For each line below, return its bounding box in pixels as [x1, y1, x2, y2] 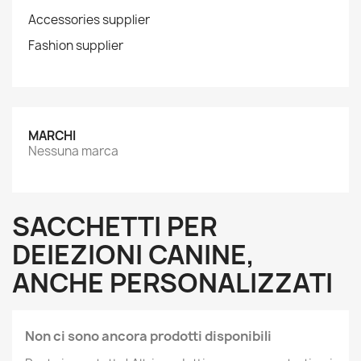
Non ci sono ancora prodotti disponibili [25, 327, 272, 345]
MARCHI [28, 127, 76, 144]
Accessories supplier [28, 11, 150, 28]
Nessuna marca [28, 143, 118, 160]
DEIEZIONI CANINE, [12, 237, 255, 272]
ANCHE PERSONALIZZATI [12, 265, 333, 301]
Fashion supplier [28, 37, 123, 54]
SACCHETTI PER [12, 209, 217, 244]
